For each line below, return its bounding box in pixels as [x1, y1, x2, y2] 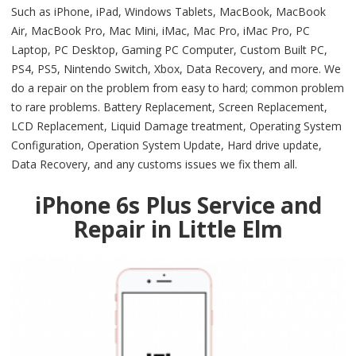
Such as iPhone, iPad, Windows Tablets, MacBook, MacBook [11, 3, 326, 19]
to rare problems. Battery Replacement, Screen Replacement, [11, 99, 327, 114]
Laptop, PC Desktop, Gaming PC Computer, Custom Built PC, [11, 41, 327, 57]
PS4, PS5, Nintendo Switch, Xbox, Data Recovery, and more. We [11, 60, 341, 76]
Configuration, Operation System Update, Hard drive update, [11, 137, 322, 153]
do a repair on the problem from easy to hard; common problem [11, 79, 344, 95]
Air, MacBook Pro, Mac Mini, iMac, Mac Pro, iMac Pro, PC [11, 22, 310, 38]
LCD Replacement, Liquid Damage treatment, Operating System [11, 118, 342, 133]
